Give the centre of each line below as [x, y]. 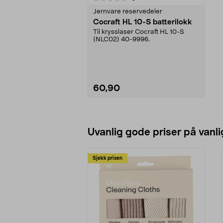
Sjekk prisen [108, 158]
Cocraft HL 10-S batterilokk [143, 22]
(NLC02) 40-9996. [121, 39]
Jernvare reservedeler [128, 11]
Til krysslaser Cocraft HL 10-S [139, 32]
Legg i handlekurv [146, 120]
